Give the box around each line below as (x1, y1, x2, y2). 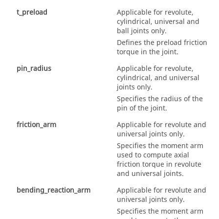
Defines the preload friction (117, 37, 207, 48)
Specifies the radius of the (117, 93, 203, 104)
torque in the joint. (117, 46, 178, 57)
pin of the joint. (117, 103, 167, 113)
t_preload (17, 7, 47, 18)
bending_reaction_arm (17, 185, 90, 196)
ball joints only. (117, 25, 167, 36)
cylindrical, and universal (117, 72, 199, 83)
